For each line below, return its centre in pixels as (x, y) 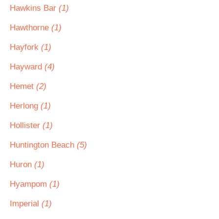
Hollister (26, 125)
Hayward (27, 67)
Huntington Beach (43, 145)
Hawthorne (31, 28)
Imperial (26, 204)
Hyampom (30, 184)
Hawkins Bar (34, 8)
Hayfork (25, 47)
